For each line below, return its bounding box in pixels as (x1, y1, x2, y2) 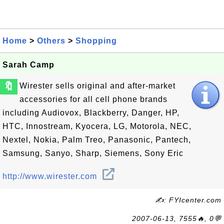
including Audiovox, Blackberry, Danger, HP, (2, 108, 179, 117)
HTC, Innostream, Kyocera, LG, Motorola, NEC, (2, 122, 191, 130)
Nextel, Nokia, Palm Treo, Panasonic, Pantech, (2, 135, 191, 144)
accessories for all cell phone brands (19, 95, 167, 103)
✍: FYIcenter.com (155, 196, 221, 204)
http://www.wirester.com (2, 172, 99, 180)
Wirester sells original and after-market (19, 81, 175, 90)
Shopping (75, 36, 117, 45)
